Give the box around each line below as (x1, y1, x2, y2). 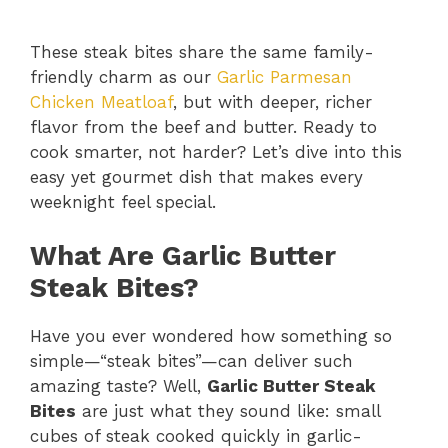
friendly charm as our (30, 66, 217, 87)
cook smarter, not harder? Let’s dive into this (30, 141, 402, 162)
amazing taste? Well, (30, 376, 207, 397)
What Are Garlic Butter (30, 240, 336, 273)
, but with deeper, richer (173, 91, 372, 112)
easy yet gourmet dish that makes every (30, 166, 363, 187)
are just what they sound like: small (76, 401, 380, 422)
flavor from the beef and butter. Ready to (30, 116, 377, 137)
